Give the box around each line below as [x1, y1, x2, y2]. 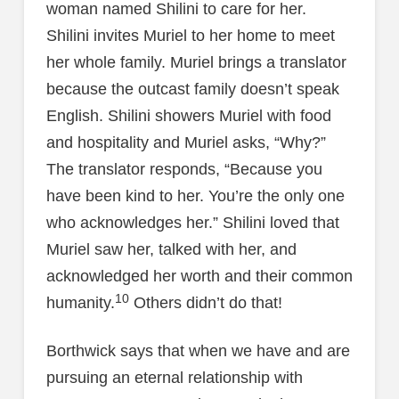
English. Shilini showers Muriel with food [45, 107, 331, 126]
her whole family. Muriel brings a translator [45, 53, 346, 72]
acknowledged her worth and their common [45, 267, 353, 286]
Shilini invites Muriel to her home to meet [45, 27, 335, 45]
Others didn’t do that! [128, 294, 282, 313]
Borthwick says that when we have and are [45, 341, 350, 360]
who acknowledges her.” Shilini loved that [45, 214, 339, 232]
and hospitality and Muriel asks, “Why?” [45, 134, 326, 152]
